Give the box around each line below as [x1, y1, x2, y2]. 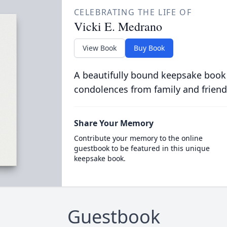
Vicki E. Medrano [73, 18, 162, 34]
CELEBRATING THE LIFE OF [73, 7, 192, 18]
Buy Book [133, 43, 165, 53]
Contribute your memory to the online [73, 133, 203, 143]
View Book [82, 43, 117, 53]
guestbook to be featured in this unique [73, 143, 210, 153]
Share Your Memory [73, 118, 154, 129]
